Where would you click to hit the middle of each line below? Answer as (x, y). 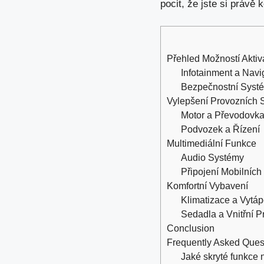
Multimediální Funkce (212, 143)
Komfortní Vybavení (207, 186)
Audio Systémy (213, 158)
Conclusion (191, 228)
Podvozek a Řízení (221, 129)
